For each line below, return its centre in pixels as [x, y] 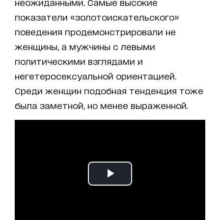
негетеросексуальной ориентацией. [96, 76]
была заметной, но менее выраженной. [101, 105]
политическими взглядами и [79, 61]
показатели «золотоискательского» [97, 17]
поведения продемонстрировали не [95, 32]
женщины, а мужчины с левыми [85, 46]
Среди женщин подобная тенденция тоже [109, 91]
